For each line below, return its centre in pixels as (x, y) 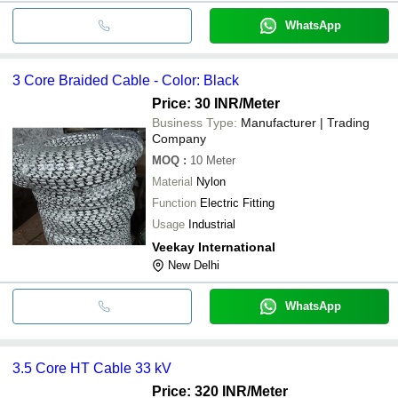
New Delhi (194, 265)
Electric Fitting (237, 203)
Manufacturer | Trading (305, 122)
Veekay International (214, 247)
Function (174, 203)
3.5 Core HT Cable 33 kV (92, 368)
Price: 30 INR (195, 103)
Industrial (212, 224)
